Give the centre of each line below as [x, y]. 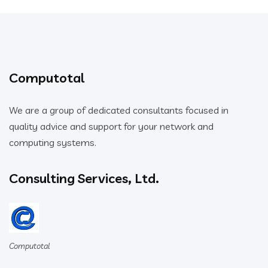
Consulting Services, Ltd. [84, 179]
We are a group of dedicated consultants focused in [119, 110]
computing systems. [53, 143]
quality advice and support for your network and [111, 127]
